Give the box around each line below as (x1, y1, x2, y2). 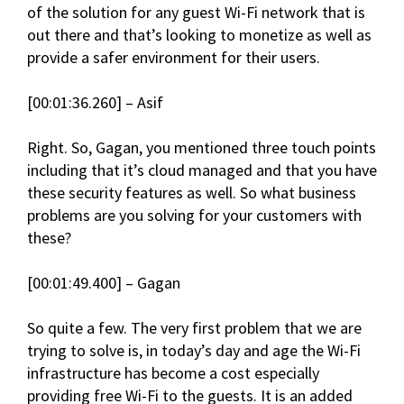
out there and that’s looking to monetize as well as (27, 24, 372, 46)
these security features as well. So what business (27, 182, 356, 204)
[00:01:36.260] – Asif (27, 92, 163, 114)
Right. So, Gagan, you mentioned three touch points (27, 137, 376, 159)
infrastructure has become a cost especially (27, 363, 319, 384)
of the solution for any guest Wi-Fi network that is (27, 2, 365, 23)
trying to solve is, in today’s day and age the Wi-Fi (27, 340, 361, 362)
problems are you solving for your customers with (27, 205, 362, 226)
